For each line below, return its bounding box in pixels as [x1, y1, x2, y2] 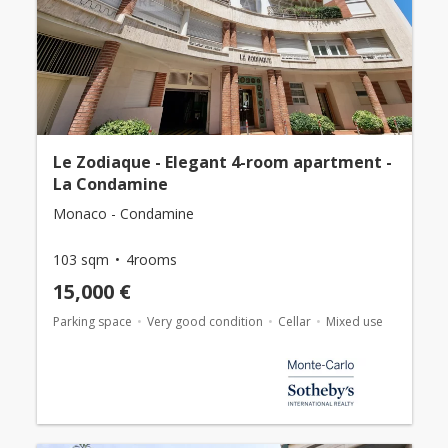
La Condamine [52, 173, 168, 196]
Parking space [52, 313, 132, 331]
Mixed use [325, 313, 383, 331]
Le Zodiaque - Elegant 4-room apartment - [52, 151, 392, 174]
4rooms [125, 250, 177, 270]
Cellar [277, 313, 311, 331]
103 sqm [52, 250, 109, 270]
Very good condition [146, 313, 263, 331]
